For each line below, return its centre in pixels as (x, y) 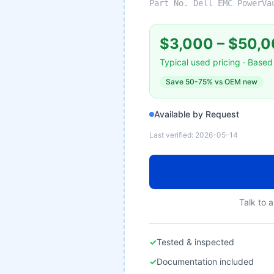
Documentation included (205, 261)
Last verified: (172, 135)
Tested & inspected (195, 242)
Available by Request (197, 114)
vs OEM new (235, 82)
